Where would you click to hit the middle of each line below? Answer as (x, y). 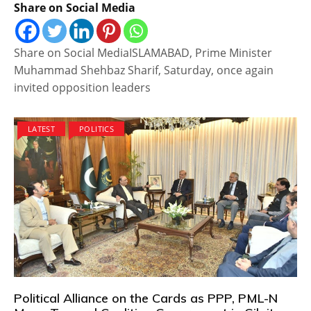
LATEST (42, 129)
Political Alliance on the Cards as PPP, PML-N (146, 298)
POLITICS (96, 129)
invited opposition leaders (82, 88)
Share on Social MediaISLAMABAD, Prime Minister (143, 53)
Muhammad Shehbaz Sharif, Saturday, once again (144, 70)
